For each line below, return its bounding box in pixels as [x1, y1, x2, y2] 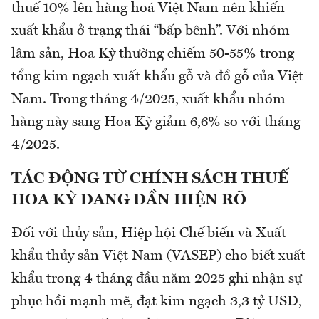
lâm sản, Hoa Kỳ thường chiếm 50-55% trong [11, 47, 294, 62]
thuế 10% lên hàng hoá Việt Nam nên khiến [11, 1, 285, 16]
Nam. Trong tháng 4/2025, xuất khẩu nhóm [11, 93, 286, 108]
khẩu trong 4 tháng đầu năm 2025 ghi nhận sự [11, 272, 302, 287]
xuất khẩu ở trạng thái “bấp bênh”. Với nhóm [11, 24, 290, 39]
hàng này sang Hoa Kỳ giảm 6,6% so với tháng [11, 115, 300, 130]
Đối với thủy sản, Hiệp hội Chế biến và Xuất [11, 226, 286, 241]
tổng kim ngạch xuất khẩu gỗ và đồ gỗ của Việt [11, 70, 303, 85]
